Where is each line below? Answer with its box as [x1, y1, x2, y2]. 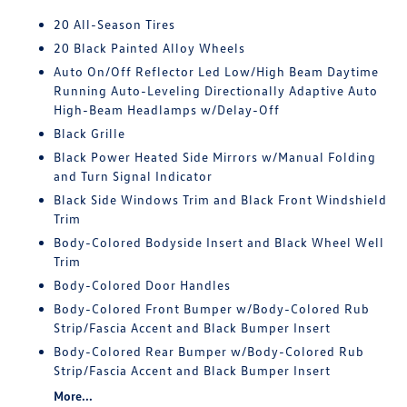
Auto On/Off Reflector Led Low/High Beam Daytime [54, 64, 380, 79]
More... [54, 388, 94, 403]
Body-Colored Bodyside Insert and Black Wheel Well [54, 234, 385, 250]
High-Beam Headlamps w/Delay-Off [54, 102, 281, 117]
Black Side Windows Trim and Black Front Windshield [54, 192, 388, 207]
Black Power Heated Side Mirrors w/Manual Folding [54, 149, 377, 164]
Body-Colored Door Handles [54, 277, 232, 293]
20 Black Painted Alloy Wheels [54, 40, 246, 55]
